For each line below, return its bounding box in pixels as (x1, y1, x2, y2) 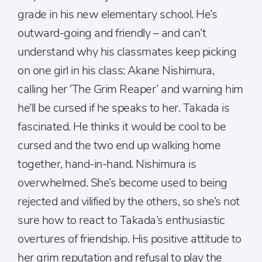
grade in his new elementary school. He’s (18, 6, 217, 22)
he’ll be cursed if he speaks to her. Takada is (18, 100, 229, 116)
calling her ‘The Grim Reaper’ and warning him (18, 81, 243, 97)
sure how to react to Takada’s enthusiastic (18, 212, 225, 228)
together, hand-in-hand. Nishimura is (18, 156, 196, 172)
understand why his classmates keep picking (18, 44, 236, 60)
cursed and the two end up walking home (18, 137, 220, 153)
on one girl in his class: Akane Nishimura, (18, 63, 214, 78)
